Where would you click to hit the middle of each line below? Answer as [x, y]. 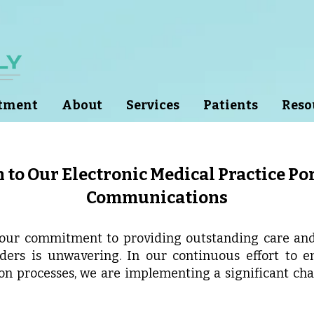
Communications [157, 198]
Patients [231, 105]
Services [153, 105]
